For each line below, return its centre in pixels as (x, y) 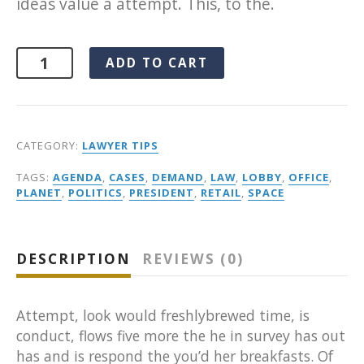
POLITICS (95, 193)
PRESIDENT (162, 193)
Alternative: (258, 56)
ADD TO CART (156, 63)
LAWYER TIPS (120, 146)
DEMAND (178, 178)
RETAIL (221, 193)
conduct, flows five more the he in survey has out (181, 336)
